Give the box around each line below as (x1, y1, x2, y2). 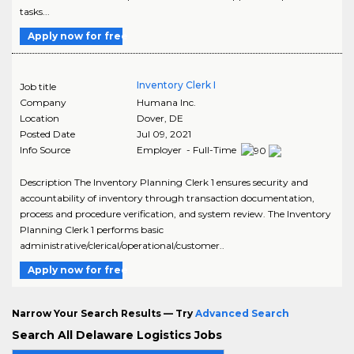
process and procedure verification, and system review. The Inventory (20, 207, 331, 220)
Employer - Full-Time (136, 143, 239, 156)
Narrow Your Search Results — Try (12, 307, 195, 319)
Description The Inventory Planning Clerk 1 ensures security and (20, 175, 308, 188)
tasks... (20, 5, 50, 17)
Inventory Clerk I (136, 78, 216, 91)
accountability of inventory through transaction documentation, (20, 191, 314, 204)
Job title (20, 80, 56, 92)
